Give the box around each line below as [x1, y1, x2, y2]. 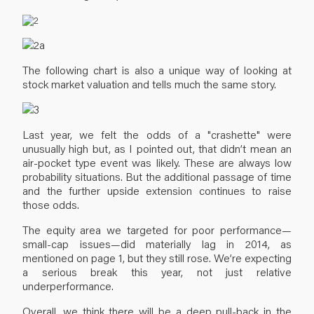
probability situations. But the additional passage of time [22, 168, 292, 184]
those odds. [22, 196, 79, 212]
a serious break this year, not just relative [22, 264, 292, 279]
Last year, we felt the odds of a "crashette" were [22, 126, 292, 142]
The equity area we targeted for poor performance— [22, 221, 292, 237]
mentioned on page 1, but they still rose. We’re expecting [22, 250, 292, 265]
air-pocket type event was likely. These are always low [22, 154, 292, 170]
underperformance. [22, 278, 114, 293]
